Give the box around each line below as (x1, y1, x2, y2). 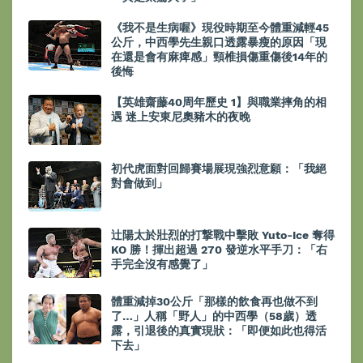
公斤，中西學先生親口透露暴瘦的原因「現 (111, 36, 327, 49)
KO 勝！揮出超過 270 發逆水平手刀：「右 (111, 243, 327, 257)
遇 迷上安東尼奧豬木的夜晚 (111, 110, 250, 124)
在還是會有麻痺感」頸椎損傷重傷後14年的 (111, 50, 327, 64)
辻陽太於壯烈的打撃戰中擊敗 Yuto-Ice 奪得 (111, 228, 335, 242)
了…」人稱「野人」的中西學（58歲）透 (111, 310, 317, 323)
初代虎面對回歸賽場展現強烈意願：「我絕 (111, 162, 327, 176)
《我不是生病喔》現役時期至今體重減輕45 (111, 21, 329, 35)
